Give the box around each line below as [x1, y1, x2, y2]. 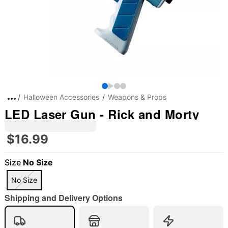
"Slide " [8, 214, 38, 226]
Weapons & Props [107, 93, 166, 101]
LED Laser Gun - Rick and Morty [4, 105, 199, 123]
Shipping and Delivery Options [4, 192, 123, 204]
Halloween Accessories [23, 93, 99, 101]
